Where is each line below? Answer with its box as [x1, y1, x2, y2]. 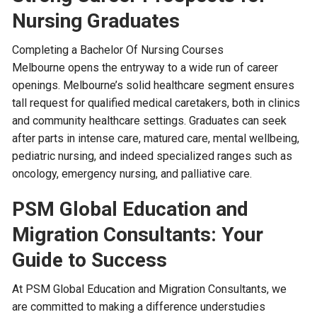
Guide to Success [12, 248, 168, 272]
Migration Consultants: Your [12, 223, 264, 246]
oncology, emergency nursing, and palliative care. [12, 167, 253, 180]
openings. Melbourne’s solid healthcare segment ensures [12, 79, 295, 92]
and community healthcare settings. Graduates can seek [12, 114, 287, 127]
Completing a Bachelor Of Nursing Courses [12, 43, 224, 57]
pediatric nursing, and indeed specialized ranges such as [12, 149, 293, 163]
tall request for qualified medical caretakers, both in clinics [12, 96, 301, 110]
